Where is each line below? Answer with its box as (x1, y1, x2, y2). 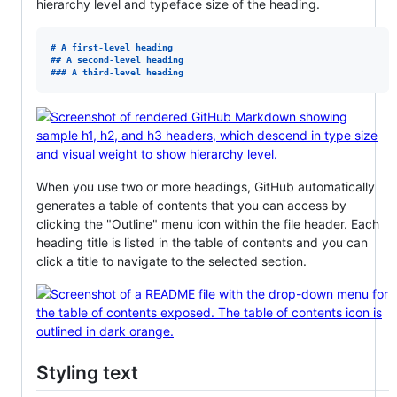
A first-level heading (61, 43, 173, 53)
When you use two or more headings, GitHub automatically (36, 179, 375, 195)
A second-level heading (66, 55, 183, 66)
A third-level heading (72, 67, 183, 78)
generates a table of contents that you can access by (36, 198, 346, 214)
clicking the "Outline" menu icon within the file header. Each (36, 216, 379, 232)
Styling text (36, 362, 138, 385)
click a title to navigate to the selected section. (36, 253, 307, 269)
